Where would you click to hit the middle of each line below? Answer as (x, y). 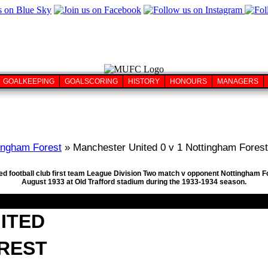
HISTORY (144, 81)
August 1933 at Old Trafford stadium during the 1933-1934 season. (134, 182)
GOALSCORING (91, 81)
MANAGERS (238, 81)
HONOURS (188, 81)
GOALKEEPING (29, 81)
